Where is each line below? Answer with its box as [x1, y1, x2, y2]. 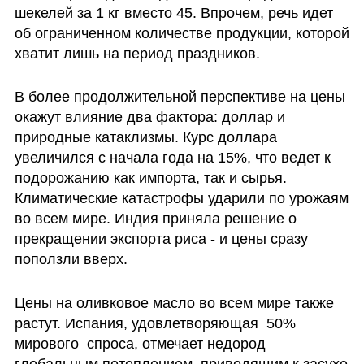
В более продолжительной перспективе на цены [14, 89, 345, 106]
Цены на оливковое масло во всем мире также [14, 295, 334, 312]
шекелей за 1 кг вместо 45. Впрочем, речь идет [14, 4, 333, 21]
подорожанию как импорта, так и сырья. [14, 170, 287, 187]
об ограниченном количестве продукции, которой [14, 24, 349, 41]
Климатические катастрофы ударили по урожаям [14, 190, 349, 207]
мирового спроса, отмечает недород [14, 336, 266, 353]
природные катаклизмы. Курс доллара [14, 129, 277, 146]
